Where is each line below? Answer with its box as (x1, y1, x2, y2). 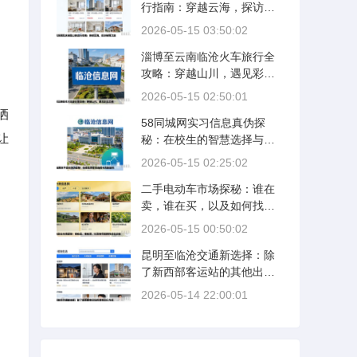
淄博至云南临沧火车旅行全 (141, 50, 275, 63)
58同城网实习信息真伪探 (141, 116, 265, 129)
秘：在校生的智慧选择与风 (141, 133, 275, 146)
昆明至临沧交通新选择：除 (141, 249, 275, 261)
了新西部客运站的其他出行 (141, 265, 275, 278)
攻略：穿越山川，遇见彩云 (141, 67, 275, 80)
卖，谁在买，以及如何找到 (141, 199, 275, 212)
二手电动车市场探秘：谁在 (141, 182, 275, 195)
